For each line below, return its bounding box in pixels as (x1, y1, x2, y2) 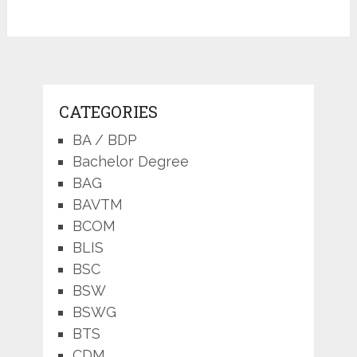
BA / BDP (72, 131, 137, 148)
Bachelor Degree (72, 152, 189, 170)
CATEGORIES (58, 100, 158, 122)
